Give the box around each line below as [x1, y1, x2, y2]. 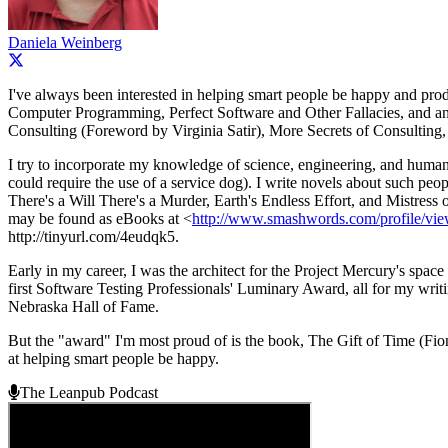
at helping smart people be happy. [8, 349, 219, 367]
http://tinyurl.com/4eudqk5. [8, 227, 179, 245]
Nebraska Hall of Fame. [8, 297, 159, 315]
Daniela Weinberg [8, 33, 122, 51]
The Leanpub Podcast [20, 383, 158, 401]
